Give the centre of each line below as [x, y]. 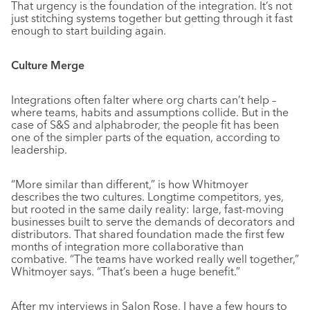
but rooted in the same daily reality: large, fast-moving [147, 209]
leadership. [39, 150]
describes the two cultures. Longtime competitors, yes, [147, 197]
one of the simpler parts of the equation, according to [146, 137]
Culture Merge [48, 65]
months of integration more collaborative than [127, 247]
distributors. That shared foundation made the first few [148, 234]
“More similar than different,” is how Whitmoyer [130, 184]
